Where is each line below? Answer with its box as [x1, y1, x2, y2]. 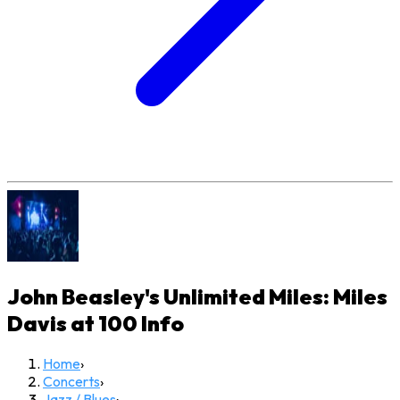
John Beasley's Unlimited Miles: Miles [7, 283, 387, 310]
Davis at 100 [7, 310, 137, 337]
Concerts [43, 371, 100, 390]
